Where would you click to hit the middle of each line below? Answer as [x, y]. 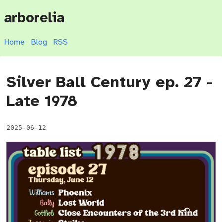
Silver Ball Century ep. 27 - [110, 82]
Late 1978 [42, 101]
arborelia [34, 18]
